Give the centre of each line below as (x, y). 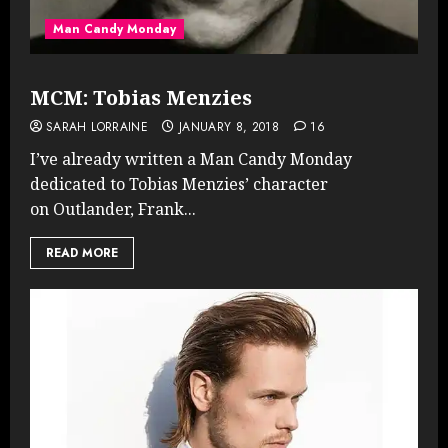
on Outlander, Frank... (113, 208)
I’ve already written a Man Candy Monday (191, 158)
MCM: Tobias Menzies (141, 97)
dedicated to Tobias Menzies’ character (179, 183)
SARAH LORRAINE (97, 126)
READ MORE (82, 252)
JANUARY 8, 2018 (229, 126)
